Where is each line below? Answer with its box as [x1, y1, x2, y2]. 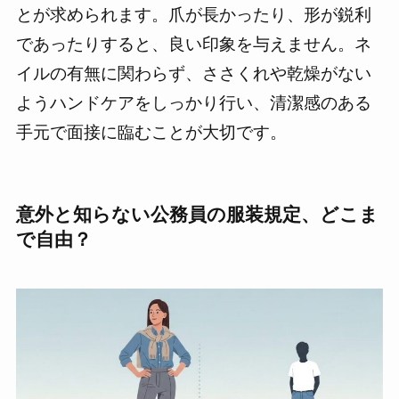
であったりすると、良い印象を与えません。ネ [15, 34, 371, 53]
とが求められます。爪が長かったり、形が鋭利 [15, 4, 371, 24]
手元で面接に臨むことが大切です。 [15, 122, 287, 142]
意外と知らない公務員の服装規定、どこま [15, 203, 379, 224]
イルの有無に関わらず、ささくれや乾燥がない [15, 63, 371, 83]
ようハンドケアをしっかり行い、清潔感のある [15, 93, 371, 112]
